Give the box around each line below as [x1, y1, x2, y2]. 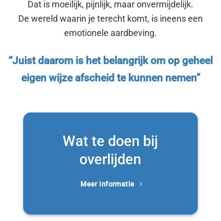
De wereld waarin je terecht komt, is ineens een [18, 14, 203, 24]
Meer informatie [80, 180, 135, 188]
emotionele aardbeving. [64, 28, 157, 38]
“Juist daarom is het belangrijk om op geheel [8, 54, 213, 67]
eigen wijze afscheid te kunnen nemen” [21, 71, 200, 84]
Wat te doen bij [63, 132, 158, 149]
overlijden [79, 150, 142, 168]
